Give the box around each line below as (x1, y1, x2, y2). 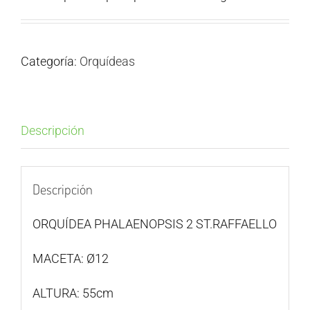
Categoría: (21, 54, 80, 69)
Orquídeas (80, 54, 135, 69)
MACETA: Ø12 (32, 250, 109, 266)
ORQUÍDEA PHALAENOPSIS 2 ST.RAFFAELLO (32, 216, 277, 231)
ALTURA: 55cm (32, 285, 113, 300)
